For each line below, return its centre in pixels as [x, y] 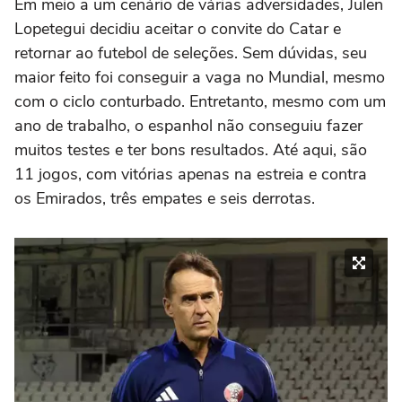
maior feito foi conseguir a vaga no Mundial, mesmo [200, 77]
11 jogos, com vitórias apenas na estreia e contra [191, 174]
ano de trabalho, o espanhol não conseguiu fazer [188, 125]
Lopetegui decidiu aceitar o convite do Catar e [178, 28]
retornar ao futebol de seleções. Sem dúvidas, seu [191, 52]
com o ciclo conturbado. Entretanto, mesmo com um [200, 101]
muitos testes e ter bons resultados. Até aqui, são [191, 149]
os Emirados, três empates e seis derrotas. [165, 198]
